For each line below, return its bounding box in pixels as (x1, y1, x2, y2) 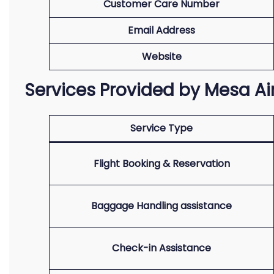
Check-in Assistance (112, 241, 211, 255)
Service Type (130, 121, 193, 135)
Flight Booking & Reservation (93, 157, 230, 171)
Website (141, 50, 182, 64)
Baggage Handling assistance (91, 199, 232, 213)
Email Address (128, 23, 195, 37)
